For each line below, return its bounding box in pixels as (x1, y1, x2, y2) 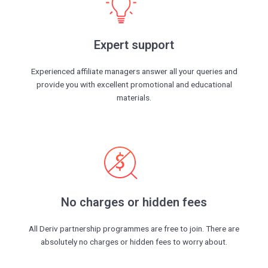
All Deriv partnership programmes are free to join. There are (29, 224, 239, 234)
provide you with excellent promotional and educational (36, 80, 232, 90)
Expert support (94, 38, 174, 53)
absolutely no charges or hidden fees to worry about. (41, 237, 227, 247)
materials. (117, 93, 151, 103)
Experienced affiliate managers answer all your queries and (31, 66, 237, 77)
